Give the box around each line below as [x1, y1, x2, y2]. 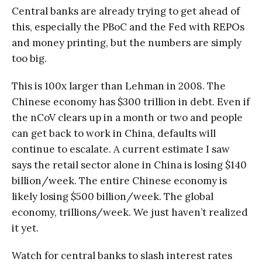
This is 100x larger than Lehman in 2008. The [12, 79, 226, 92]
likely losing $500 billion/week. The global [12, 189, 213, 203]
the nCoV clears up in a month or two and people [12, 111, 243, 124]
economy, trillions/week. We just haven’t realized [12, 205, 248, 219]
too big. [12, 51, 47, 65]
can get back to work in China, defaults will [12, 126, 216, 140]
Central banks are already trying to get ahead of [12, 4, 240, 18]
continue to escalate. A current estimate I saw [12, 142, 230, 156]
